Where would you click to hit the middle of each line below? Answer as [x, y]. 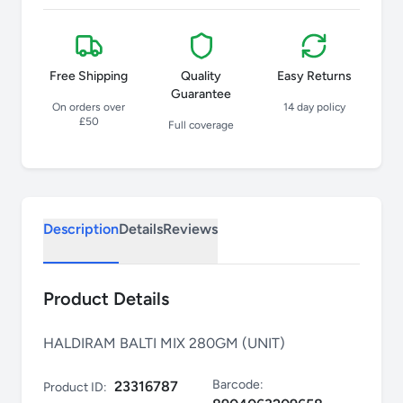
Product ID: [75, 388]
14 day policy [314, 107]
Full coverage [201, 125]
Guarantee [201, 94]
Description [81, 229]
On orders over [89, 107]
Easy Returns [314, 76]
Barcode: [238, 385]
